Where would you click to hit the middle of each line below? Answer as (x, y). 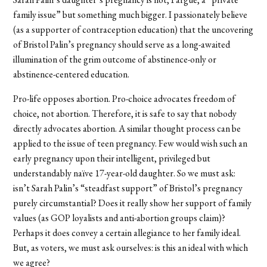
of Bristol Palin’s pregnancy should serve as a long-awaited (122, 44)
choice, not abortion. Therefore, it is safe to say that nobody (125, 113)
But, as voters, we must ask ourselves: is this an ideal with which (131, 247)
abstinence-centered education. (72, 74)
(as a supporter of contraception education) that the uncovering (133, 29)
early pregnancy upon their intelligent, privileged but (112, 158)
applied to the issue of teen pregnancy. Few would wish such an (131, 143)
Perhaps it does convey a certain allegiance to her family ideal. (127, 232)
